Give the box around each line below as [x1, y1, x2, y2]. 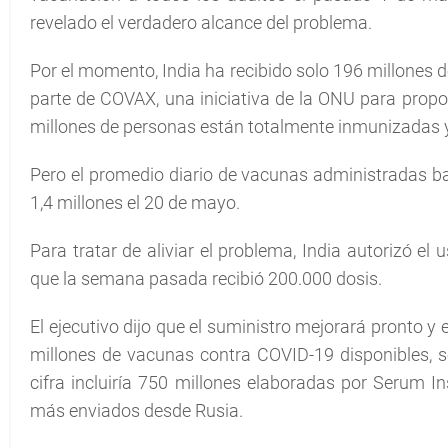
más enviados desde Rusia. [30, 400, 243, 421]
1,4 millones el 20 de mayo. [30, 192, 240, 213]
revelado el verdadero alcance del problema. [30, 12, 372, 33]
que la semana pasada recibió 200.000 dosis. [30, 268, 382, 289]
